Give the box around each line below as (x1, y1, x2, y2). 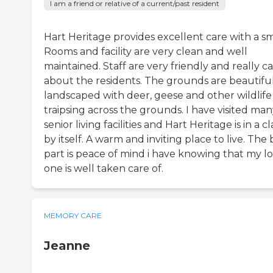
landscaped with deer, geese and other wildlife (44, 90, 272, 102)
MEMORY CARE (44, 211, 102, 221)
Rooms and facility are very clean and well (44, 46, 247, 58)
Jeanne (44, 238, 90, 253)
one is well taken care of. (44, 163, 163, 175)
